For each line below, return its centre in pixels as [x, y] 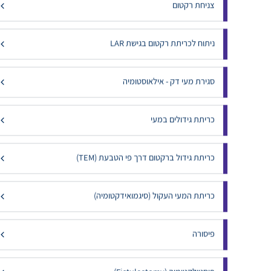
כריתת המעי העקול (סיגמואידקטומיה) [154, 209]
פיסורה [203, 247]
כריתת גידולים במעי [182, 132]
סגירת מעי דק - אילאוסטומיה [168, 94]
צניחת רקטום [193, 18]
